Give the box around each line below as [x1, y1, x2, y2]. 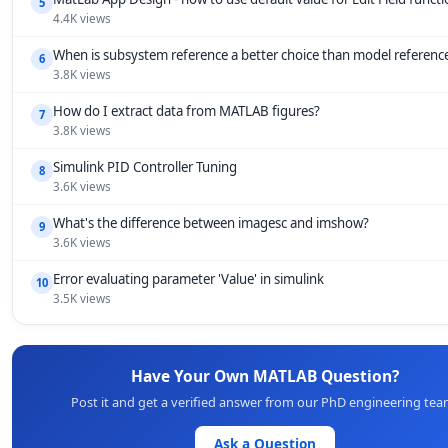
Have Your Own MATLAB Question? [130, 365, 399, 387]
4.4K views [53, 11, 111, 26]
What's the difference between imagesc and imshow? [53, 214, 369, 232]
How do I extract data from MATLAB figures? [53, 102, 320, 120]
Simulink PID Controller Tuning [53, 158, 237, 176]
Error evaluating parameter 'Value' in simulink [53, 270, 324, 288]
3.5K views [53, 291, 111, 306]
